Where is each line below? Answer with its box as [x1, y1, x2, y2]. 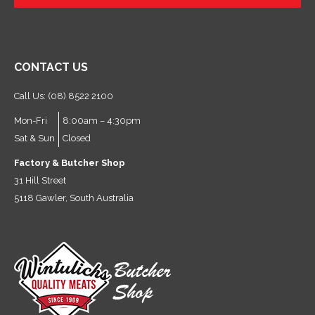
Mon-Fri [14, 115, 47, 126]
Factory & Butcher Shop [14, 157, 125, 168]
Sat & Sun [14, 132, 55, 143]
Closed [63, 132, 91, 143]
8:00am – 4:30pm [63, 115, 141, 126]
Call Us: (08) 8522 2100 [14, 90, 113, 101]
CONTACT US [14, 60, 88, 74]
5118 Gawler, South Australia [14, 192, 134, 203]
